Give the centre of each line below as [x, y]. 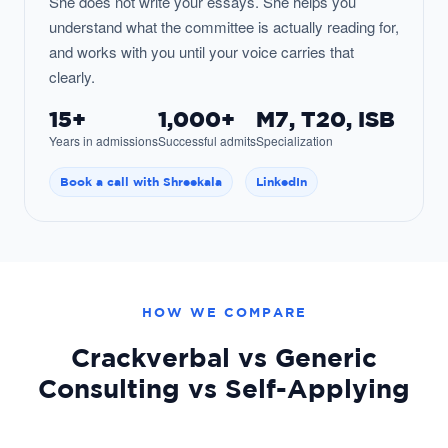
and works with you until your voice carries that [201, 51]
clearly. [72, 76]
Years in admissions [103, 140]
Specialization [294, 140]
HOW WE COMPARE [224, 311]
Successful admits [207, 140]
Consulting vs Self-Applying [224, 387]
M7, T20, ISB [325, 118]
